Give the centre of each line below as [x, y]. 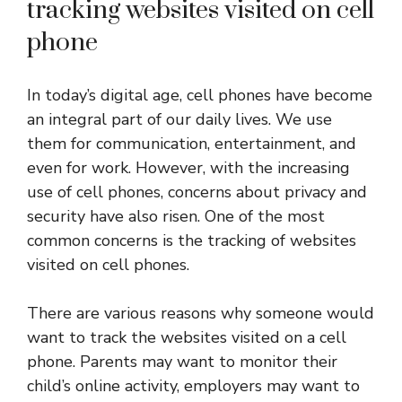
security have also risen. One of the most [176, 216]
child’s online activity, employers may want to [193, 385]
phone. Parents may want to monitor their [182, 361]
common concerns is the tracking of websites [192, 240]
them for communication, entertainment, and [192, 143]
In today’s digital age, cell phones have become [200, 95]
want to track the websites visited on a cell [187, 337]
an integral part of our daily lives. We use [179, 119]
